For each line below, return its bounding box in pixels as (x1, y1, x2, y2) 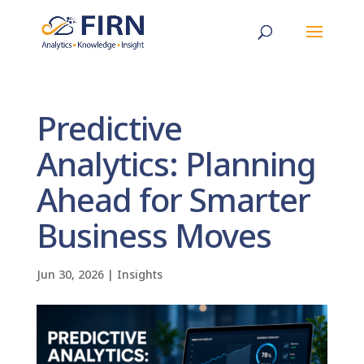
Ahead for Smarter (36, 177, 310, 222)
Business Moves (36, 213, 271, 258)
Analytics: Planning (36, 141, 316, 186)
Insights (116, 266, 162, 282)
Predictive (36, 106, 182, 150)
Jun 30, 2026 (36, 266, 104, 282)
